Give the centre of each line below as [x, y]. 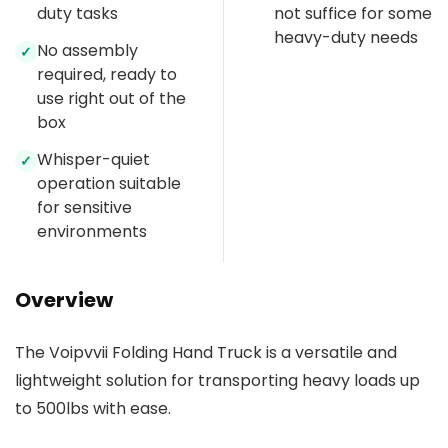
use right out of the [111, 98]
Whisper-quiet [93, 159]
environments [92, 231]
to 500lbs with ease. [93, 408]
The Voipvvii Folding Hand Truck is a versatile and [206, 352]
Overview [64, 299]
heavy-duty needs [346, 37]
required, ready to [107, 74]
